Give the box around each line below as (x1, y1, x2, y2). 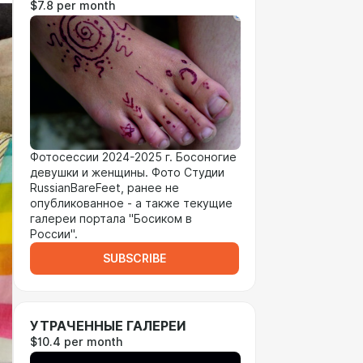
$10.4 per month (30, 335, 122, 348)
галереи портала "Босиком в (30, 212, 192, 225)
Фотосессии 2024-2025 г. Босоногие (30, 151, 237, 164)
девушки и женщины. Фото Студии (30, 166, 224, 179)
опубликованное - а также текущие (30, 197, 233, 210)
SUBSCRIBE (103, 252, 166, 265)
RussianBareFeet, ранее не (30, 181, 179, 194)
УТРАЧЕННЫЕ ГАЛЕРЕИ (30, 318, 186, 334)
